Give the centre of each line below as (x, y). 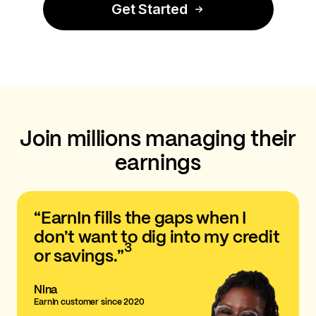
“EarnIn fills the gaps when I (140, 217)
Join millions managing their (158, 138)
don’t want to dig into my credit (157, 236)
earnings (158, 162)
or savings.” (79, 255)
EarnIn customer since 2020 (89, 302)
